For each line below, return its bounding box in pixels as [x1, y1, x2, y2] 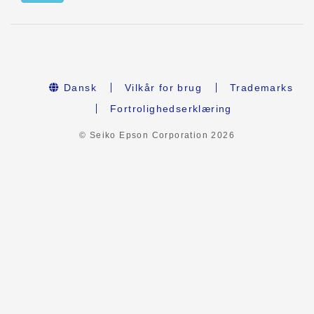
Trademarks [229, 82, 293, 93]
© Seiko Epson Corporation [78, 130, 212, 140]
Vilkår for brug [124, 82, 202, 93]
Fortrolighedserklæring [110, 103, 232, 114]
